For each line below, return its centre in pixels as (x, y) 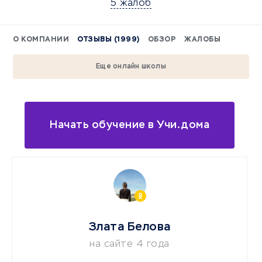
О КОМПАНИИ (41, 40)
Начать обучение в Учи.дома (130, 125)
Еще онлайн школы (131, 67)
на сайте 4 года (130, 244)
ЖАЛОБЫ (202, 40)
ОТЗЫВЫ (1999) (108, 40)
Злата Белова (130, 227)
